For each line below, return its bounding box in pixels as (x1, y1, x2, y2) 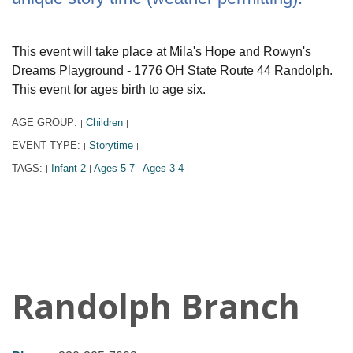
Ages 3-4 (143, 162, 184, 175)
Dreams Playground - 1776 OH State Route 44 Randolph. (12, 64, 333, 78)
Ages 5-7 (94, 162, 135, 175)
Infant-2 (51, 162, 86, 175)
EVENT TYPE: (12, 139, 84, 152)
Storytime (89, 139, 133, 152)
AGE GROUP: (12, 117, 80, 129)
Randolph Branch (12, 283, 300, 330)
